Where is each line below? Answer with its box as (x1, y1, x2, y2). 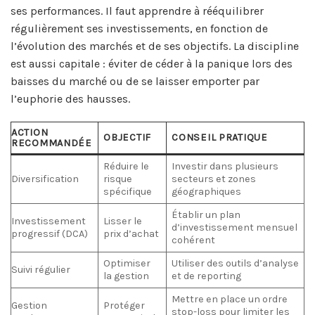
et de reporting (172, 270, 242, 283)
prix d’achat (103, 228, 160, 240)
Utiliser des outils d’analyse (172, 257, 300, 270)
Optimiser (103, 257, 151, 270)
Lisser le (103, 215, 143, 228)
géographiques (172, 186, 242, 198)
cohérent (172, 234, 216, 247)
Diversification (11, 173, 79, 186)
